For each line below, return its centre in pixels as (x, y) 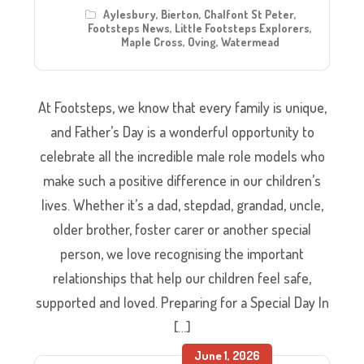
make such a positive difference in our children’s (182, 180)
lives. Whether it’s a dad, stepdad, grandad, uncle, (182, 204)
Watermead (250, 41)
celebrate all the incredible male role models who (182, 156)
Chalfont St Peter (249, 14)
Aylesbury (130, 14)
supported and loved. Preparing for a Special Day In (182, 302)
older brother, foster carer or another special (182, 229)
